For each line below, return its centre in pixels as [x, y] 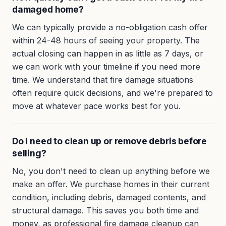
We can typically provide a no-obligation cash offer [110, 27]
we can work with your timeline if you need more [106, 67]
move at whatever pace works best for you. [96, 106]
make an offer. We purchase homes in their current [111, 184]
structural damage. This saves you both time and [105, 211]
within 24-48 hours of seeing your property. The [106, 41]
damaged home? [48, 10]
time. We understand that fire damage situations [103, 80]
